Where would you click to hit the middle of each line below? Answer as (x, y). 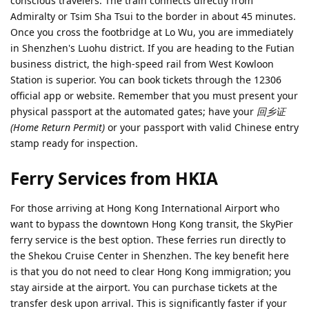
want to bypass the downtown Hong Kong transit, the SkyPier (152, 224)
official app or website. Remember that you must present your (154, 95)
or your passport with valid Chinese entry (202, 127)
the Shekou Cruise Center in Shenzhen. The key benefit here (150, 256)
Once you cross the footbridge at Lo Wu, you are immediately (152, 32)
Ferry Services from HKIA (114, 179)
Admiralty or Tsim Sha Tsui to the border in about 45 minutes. (153, 16)
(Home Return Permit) (58, 127)
